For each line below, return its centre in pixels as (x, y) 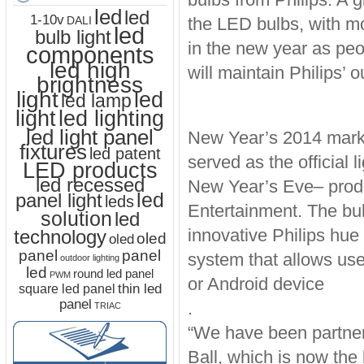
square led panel (67, 289)
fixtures (53, 152)
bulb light (73, 37)
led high (90, 70)
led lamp (96, 101)
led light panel (90, 137)
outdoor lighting (90, 258)
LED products (90, 170)
